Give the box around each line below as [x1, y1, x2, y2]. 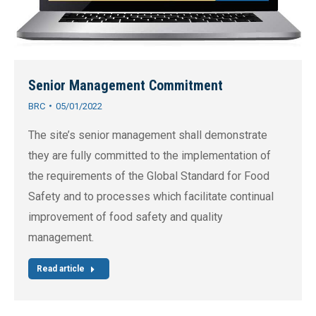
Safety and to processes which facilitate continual [28, 189, 274, 203]
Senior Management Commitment [28, 76, 223, 94]
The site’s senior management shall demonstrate [28, 128, 267, 142]
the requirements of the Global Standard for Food [28, 169, 269, 183]
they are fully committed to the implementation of [28, 148, 271, 162]
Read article [37, 263, 85, 274]
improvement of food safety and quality [28, 209, 223, 224]
